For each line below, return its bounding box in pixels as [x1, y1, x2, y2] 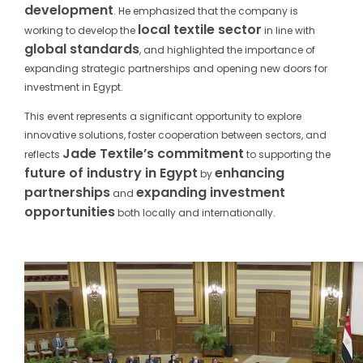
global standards [24, 40, 139, 59]
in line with [262, 23, 315, 38]
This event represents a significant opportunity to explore [24, 109, 301, 124]
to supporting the [244, 147, 331, 162]
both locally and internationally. [115, 206, 275, 220]
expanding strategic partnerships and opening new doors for [24, 62, 327, 76]
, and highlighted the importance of [139, 43, 315, 58]
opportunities [24, 203, 115, 222]
